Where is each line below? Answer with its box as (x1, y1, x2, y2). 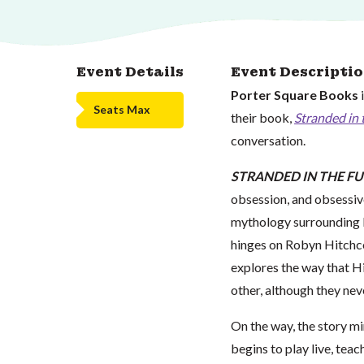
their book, (230, 109, 294, 125)
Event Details (76, 63, 184, 80)
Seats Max (93, 102, 150, 116)
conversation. (230, 132, 305, 148)
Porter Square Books (230, 86, 358, 102)
